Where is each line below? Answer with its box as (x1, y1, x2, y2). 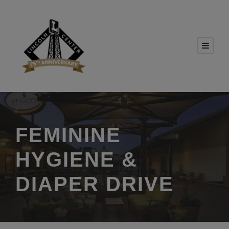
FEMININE (15, 124, 121, 146)
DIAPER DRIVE (15, 173, 174, 195)
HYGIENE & (15, 148, 138, 171)
